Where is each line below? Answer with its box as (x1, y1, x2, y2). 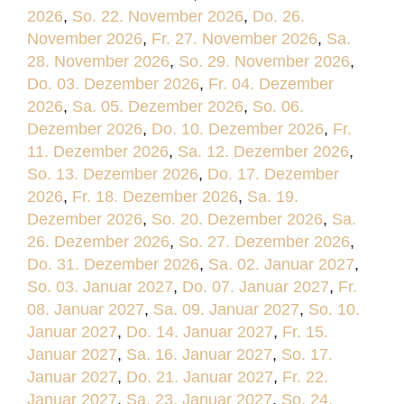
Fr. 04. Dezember (208, 75, 334, 93)
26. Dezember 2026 (27, 233, 170, 251)
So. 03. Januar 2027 (27, 278, 173, 296)
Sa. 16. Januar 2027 (126, 345, 272, 363)
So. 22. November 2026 (72, 7, 243, 25)
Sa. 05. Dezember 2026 (72, 97, 243, 115)
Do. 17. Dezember (207, 165, 339, 183)
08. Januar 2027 (27, 300, 144, 318)
